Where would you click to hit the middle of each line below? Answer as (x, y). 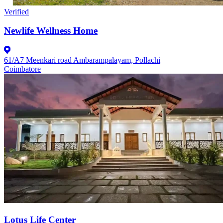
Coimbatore (22, 69)
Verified (16, 11)
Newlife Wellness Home (51, 31)
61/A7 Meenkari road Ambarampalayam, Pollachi (82, 60)
